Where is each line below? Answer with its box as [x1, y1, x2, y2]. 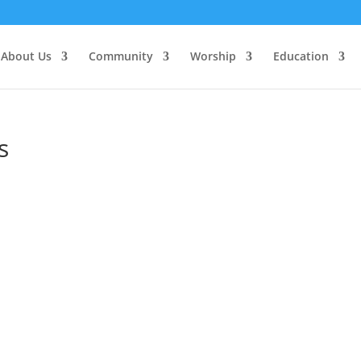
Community [88, 48, 153, 64]
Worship [189, 48, 236, 64]
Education [272, 48, 329, 64]
